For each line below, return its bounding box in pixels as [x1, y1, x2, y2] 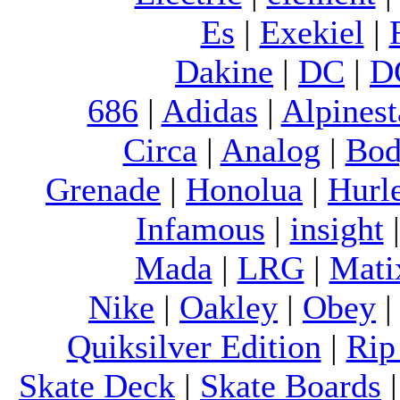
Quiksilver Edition [66, 327, 321, 365]
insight [289, 209, 384, 247]
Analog [220, 130, 321, 169]
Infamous [135, 209, 265, 247]
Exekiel [259, 12, 364, 51]
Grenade [46, 170, 161, 208]
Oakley [179, 287, 278, 326]
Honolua [186, 170, 303, 208]
